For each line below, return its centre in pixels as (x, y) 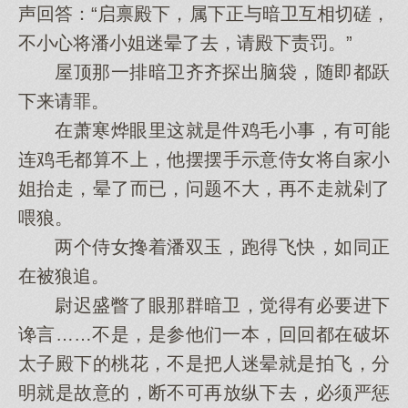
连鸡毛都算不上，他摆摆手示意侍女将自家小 (204, 159)
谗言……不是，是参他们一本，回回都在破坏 (204, 334)
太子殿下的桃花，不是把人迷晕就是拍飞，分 (204, 363)
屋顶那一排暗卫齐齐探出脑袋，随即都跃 (204, 72)
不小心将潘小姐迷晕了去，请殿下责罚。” (185, 43)
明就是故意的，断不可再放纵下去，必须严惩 (204, 393)
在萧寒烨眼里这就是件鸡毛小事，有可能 (204, 130)
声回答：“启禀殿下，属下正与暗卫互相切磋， (204, 14)
